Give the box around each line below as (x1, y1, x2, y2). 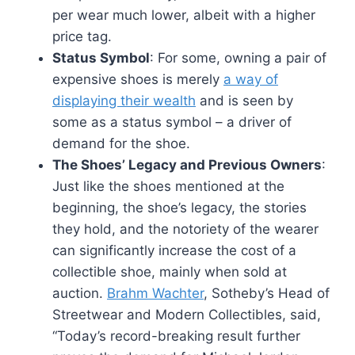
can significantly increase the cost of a (52, 242, 296, 258)
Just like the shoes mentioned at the (52, 177, 284, 194)
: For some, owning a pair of (150, 49, 326, 66)
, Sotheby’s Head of (204, 284, 330, 301)
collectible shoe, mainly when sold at (52, 263, 287, 280)
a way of (223, 71, 278, 87)
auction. (52, 284, 107, 301)
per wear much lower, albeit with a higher (52, 6, 315, 23)
